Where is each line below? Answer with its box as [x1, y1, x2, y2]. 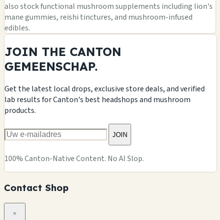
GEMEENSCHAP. [4, 59, 98, 74]
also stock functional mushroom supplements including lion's [4, 1, 213, 12]
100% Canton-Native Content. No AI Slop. [4, 153, 144, 165]
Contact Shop [4, 181, 69, 193]
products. [4, 105, 36, 116]
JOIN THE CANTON [4, 44, 121, 59]
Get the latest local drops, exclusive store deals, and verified [4, 83, 205, 95]
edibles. [4, 23, 30, 34]
